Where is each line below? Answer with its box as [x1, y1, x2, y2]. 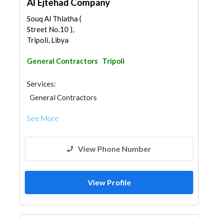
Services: [27, 79, 56, 88]
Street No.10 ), [27, 25, 74, 34]
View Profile [87, 178, 131, 187]
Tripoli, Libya [27, 36, 69, 44]
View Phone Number [78, 144, 151, 153]
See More [27, 114, 59, 123]
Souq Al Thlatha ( [27, 14, 81, 23]
